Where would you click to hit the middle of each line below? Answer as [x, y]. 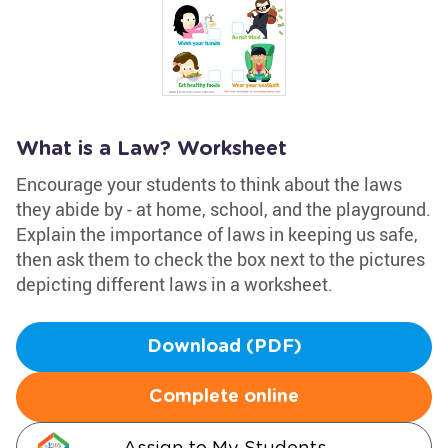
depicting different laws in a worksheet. [174, 284]
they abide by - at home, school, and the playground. [223, 209]
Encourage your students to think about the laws [209, 184]
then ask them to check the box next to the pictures [220, 259]
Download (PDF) [224, 347]
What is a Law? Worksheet [151, 149]
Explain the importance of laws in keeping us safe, [217, 234]
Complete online [224, 397]
